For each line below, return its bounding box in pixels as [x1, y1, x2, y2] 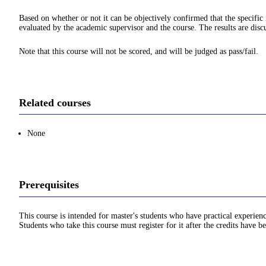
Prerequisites [19, 179, 79, 191]
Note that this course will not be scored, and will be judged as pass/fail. [19, 46, 258, 56]
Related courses [19, 96, 91, 109]
